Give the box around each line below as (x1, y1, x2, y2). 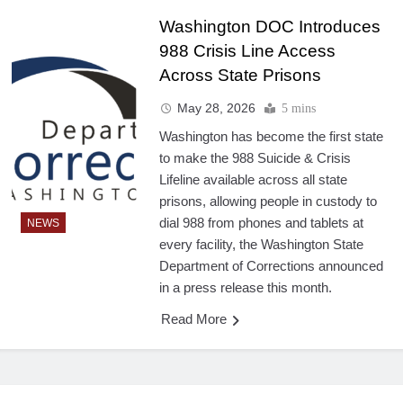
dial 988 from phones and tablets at (158, 214, 363, 230)
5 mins (281, 101, 316, 115)
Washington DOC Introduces (158, 16, 381, 36)
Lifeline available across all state (158, 171, 347, 187)
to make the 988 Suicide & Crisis (158, 149, 351, 166)
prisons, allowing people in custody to (158, 193, 377, 209)
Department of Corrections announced (158, 257, 383, 273)
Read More (160, 310, 227, 327)
